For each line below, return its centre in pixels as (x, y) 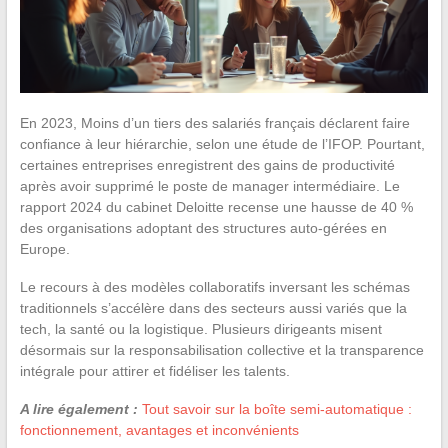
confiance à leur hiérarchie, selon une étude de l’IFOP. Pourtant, (222, 143)
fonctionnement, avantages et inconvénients (159, 429)
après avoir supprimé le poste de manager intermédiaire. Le (209, 185)
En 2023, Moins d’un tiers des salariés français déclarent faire (214, 122)
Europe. (44, 248)
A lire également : (78, 408)
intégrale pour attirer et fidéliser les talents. (154, 370)
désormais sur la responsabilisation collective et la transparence (221, 349)
